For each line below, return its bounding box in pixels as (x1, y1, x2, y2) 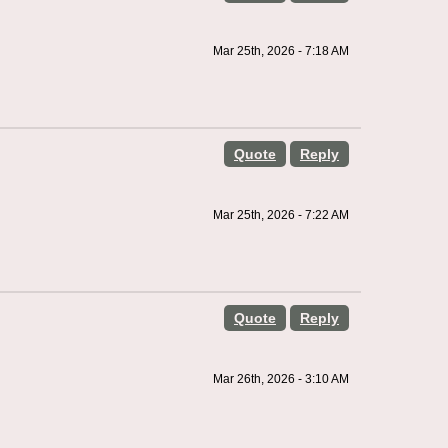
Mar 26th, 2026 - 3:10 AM (212, 372, 349, 386)
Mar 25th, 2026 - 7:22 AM (212, 208, 349, 222)
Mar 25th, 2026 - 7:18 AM (212, 44, 349, 58)
